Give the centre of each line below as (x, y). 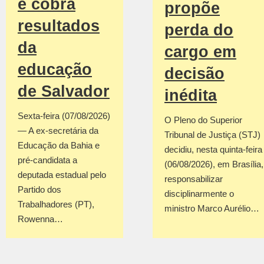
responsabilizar (194, 179)
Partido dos (39, 190)
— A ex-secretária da (58, 131)
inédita (191, 95)
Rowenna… (40, 219)
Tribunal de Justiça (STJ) (212, 134)
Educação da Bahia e (59, 146)
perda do (199, 30)
